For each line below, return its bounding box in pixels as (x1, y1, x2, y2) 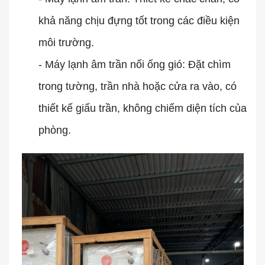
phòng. (38, 124, 71, 136)
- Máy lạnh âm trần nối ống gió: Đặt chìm (38, 59, 231, 70)
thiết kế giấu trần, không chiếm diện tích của (38, 102, 247, 114)
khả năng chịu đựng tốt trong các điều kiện (38, 15, 240, 27)
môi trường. (38, 37, 94, 49)
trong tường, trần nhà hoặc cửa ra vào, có (38, 80, 237, 92)
